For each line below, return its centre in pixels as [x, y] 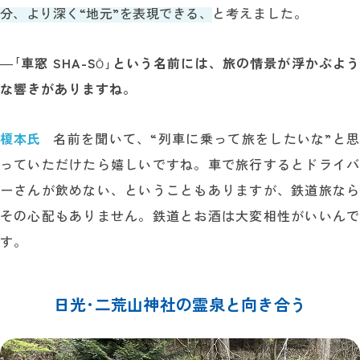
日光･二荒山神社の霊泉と [147, 304]
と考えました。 [260, 12]
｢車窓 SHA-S [55, 62]
